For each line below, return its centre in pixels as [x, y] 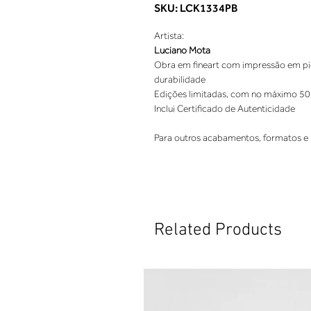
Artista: [169, 36]
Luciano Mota [182, 50]
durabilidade [180, 79]
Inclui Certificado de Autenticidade [225, 109]
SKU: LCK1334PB [196, 8]
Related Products [218, 231]
